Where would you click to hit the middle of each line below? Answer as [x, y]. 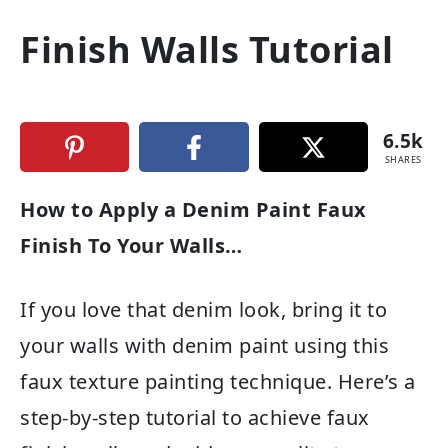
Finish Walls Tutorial [207, 49]
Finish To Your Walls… [131, 245]
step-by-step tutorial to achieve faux [195, 417]
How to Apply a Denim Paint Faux [193, 209]
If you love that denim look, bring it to [203, 309]
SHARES [403, 159]
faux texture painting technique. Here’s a [218, 381]
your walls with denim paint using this [204, 345]
